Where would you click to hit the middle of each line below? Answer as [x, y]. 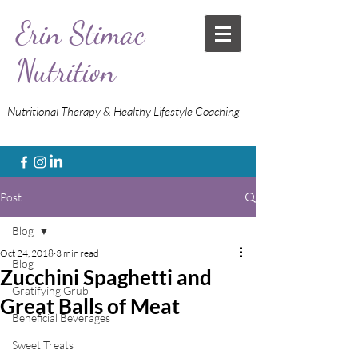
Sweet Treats [43, 345]
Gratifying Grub [50, 290]
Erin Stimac [80, 34]
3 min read [78, 253]
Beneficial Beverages [61, 318]
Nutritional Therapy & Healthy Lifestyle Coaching [123, 111]
